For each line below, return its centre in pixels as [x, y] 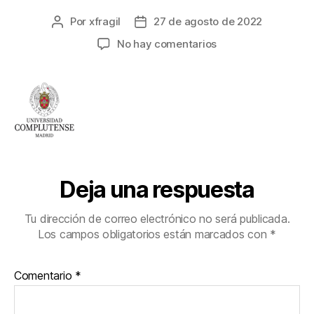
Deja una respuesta [157, 190]
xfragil [105, 22]
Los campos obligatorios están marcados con [154, 234]
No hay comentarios [167, 44]
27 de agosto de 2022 [208, 22]
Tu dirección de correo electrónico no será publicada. [157, 219]
